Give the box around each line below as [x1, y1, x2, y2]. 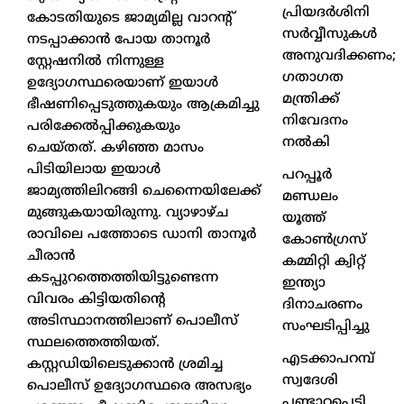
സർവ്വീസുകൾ [282, 25, 378, 43]
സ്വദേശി [282, 372, 339, 390]
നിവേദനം [282, 112, 349, 130]
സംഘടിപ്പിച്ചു [282, 317, 371, 335]
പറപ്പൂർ [282, 166, 333, 184]
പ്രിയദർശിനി [282, 4, 371, 22]
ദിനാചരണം [282, 296, 363, 314]
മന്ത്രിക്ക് [282, 90, 340, 108]
